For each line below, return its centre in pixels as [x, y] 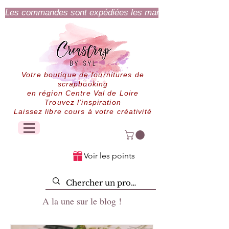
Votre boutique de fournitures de [83, 75]
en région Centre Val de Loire [83, 93]
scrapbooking [83, 84]
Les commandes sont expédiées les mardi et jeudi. [102, 12]
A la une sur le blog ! [82, 201]
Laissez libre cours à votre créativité [83, 111]
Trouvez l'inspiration [83, 102]
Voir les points [109, 155]
